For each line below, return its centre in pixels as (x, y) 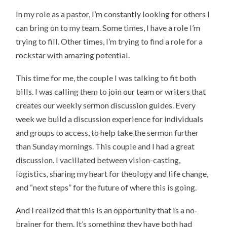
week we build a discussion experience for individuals (110, 119)
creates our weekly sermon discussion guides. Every (106, 105)
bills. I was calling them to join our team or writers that (111, 91)
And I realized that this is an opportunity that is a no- (107, 210)
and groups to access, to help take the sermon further (107, 132)
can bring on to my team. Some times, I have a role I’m (108, 28)
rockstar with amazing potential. (74, 55)
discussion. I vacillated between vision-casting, (98, 160)
